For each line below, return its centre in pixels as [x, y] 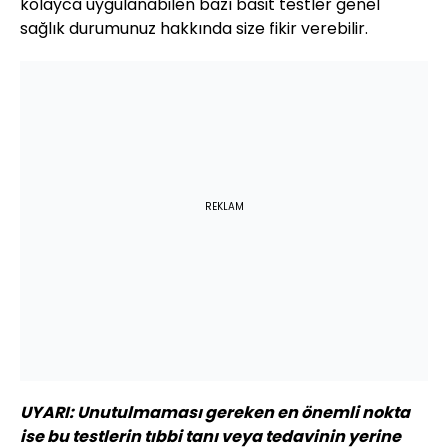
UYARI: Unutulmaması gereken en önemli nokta [215, 413]
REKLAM [224, 207]
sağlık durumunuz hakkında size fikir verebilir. [194, 29]
